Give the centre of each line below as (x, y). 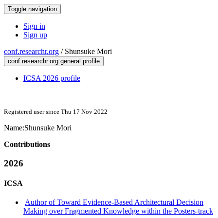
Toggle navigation (32, 9)
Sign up (35, 35)
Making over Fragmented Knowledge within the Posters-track (118, 211)
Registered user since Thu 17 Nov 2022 (56, 112)
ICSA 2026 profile (52, 78)
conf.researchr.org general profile (54, 61)
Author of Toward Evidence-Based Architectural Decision (114, 202)
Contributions (27, 144)
